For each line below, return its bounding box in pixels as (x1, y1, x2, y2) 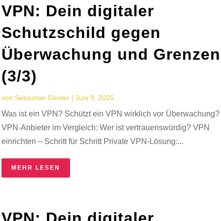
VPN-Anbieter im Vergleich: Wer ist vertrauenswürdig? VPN (1, 123, 210, 132)
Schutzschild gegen (1, 23, 161, 41)
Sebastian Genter (15, 93, 70, 102)
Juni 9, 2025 (75, 93, 114, 102)
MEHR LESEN (11, 164, 61, 171)
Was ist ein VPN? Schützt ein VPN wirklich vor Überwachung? (1, 109, 220, 118)
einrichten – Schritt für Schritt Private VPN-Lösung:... (1, 137, 184, 146)
